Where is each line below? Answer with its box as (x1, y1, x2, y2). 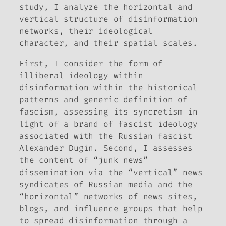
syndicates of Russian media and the (19, 179, 193, 190)
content (39, 155, 74, 166)
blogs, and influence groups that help (19, 203, 203, 214)
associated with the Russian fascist (19, 131, 193, 142)
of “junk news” (74, 155, 148, 166)
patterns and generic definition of (19, 94, 188, 105)
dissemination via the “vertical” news (19, 167, 203, 178)
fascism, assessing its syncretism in (19, 106, 198, 118)
